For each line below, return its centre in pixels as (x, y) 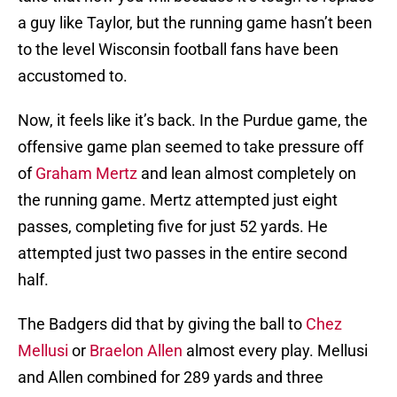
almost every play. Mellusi (275, 351)
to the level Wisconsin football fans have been (178, 50)
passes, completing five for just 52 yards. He (173, 227)
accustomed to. (73, 76)
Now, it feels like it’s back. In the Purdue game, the (193, 121)
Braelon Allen (136, 351)
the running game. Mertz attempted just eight (178, 200)
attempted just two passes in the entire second (183, 253)
